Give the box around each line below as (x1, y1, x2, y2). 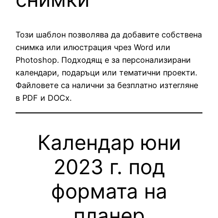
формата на (51, 178, 167, 203)
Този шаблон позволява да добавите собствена (16, 30, 202, 40)
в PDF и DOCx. (16, 93, 72, 103)
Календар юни (37, 129, 181, 155)
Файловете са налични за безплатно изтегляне (16, 80, 198, 91)
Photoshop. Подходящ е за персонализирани (16, 55, 191, 65)
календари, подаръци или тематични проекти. (16, 68, 197, 78)
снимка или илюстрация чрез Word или (16, 42, 170, 53)
